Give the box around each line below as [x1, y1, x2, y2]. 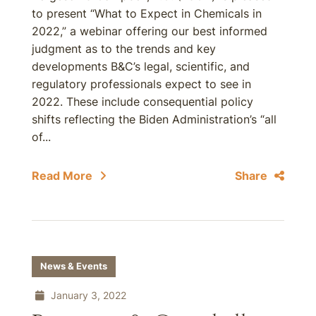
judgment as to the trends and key [32, 42, 216, 56]
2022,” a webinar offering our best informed [32, 24, 267, 38]
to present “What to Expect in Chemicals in [32, 6, 262, 20]
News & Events [40, 261, 107, 272]
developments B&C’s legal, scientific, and [32, 59, 250, 73]
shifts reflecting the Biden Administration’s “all [32, 112, 276, 126]
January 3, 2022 [48, 289, 126, 301]
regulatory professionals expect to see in [32, 77, 251, 91]
